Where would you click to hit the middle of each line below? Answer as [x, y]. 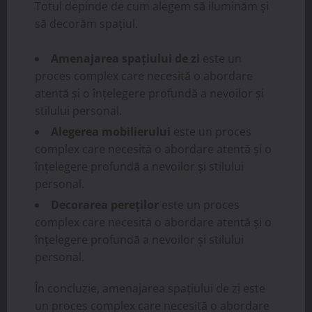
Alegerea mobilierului [111, 132]
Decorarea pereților [105, 205]
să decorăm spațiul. [86, 24]
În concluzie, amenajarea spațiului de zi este [150, 289]
